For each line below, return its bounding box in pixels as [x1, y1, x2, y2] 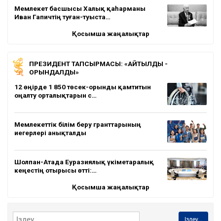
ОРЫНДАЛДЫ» [29, 68, 79, 76]
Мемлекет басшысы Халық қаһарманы [14, 4, 146, 12]
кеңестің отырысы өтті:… [14, 166, 97, 174]
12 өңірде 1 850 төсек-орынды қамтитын [14, 82, 151, 91]
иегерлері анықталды [14, 128, 86, 137]
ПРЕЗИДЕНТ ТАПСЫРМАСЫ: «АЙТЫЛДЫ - [29, 59, 168, 68]
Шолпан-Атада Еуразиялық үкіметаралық [14, 157, 154, 166]
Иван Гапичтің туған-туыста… [14, 12, 110, 21]
